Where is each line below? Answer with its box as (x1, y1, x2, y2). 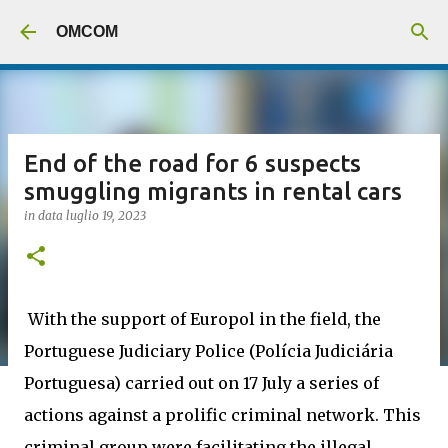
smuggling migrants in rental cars (24, 178, 402, 205)
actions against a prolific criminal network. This (24, 405, 421, 425)
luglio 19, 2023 (66, 208, 146, 223)
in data (24, 208, 66, 223)
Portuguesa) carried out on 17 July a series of (24, 373, 379, 393)
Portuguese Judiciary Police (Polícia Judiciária (24, 341, 393, 361)
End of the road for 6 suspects (24, 150, 361, 177)
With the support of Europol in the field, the (24, 309, 381, 329)
